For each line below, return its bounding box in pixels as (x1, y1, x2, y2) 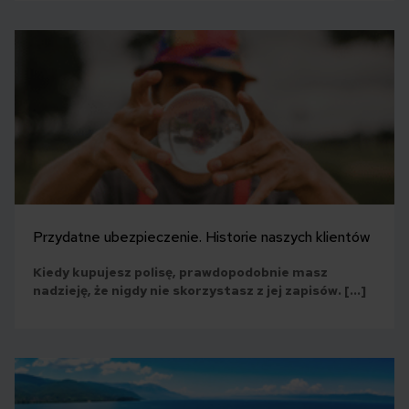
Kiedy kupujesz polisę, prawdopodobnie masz (33, 263, 328, 280)
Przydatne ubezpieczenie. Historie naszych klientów (33, 226, 371, 246)
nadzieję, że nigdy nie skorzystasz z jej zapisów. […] (33, 281, 366, 299)
